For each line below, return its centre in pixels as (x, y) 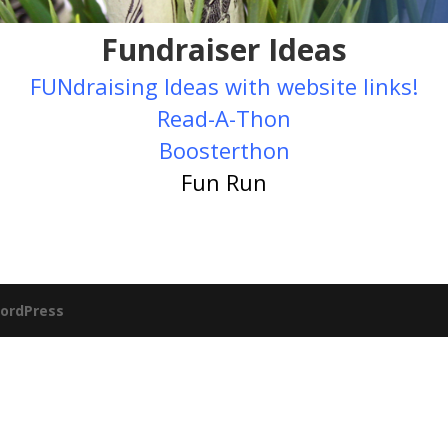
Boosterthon (224, 150)
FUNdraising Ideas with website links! (224, 86)
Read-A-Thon (224, 118)
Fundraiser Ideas (224, 50)
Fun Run (224, 182)
